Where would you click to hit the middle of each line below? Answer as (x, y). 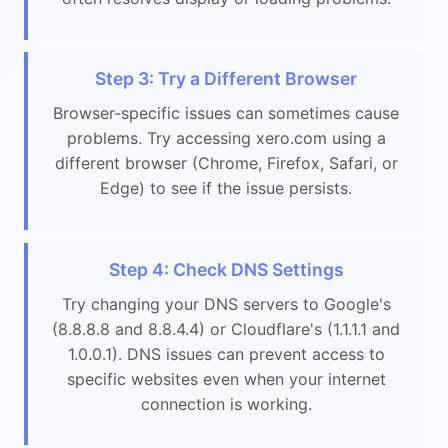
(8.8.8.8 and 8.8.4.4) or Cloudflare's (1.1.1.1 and (226, 328)
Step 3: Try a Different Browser (226, 79)
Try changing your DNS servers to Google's (226, 303)
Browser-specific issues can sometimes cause (226, 113)
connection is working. (226, 403)
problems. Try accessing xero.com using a (226, 138)
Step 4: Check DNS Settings (226, 269)
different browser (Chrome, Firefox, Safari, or (226, 163)
